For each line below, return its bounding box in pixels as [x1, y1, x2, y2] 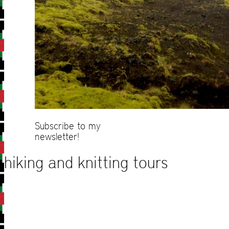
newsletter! [35, 131, 79, 142]
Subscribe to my [35, 120, 101, 131]
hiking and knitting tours [4, 153, 168, 173]
